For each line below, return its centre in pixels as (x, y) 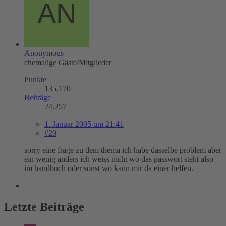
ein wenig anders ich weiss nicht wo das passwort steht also (119, 159)
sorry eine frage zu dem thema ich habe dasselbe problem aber (123, 150)
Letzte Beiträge (44, 207)
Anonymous (44, 53)
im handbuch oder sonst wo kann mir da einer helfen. (109, 168)
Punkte (35, 79)
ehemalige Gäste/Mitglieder (68, 62)
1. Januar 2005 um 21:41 (84, 124)
